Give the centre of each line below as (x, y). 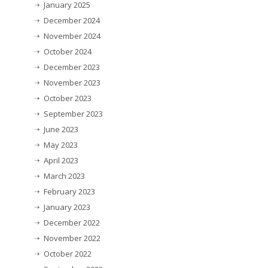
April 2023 (61, 161)
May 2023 (61, 145)
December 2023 (72, 67)
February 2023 (69, 192)
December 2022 (72, 223)
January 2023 (67, 207)
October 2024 (68, 52)
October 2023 (68, 98)
